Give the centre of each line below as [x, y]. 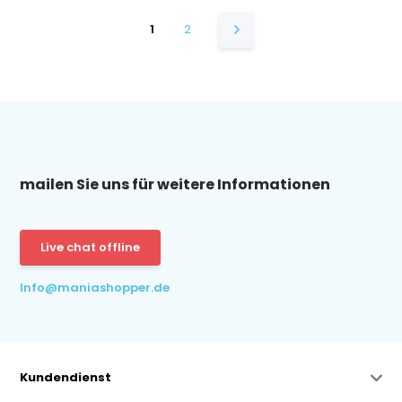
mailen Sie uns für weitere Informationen [175, 184]
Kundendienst [66, 377]
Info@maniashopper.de [95, 288]
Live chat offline [91, 247]
